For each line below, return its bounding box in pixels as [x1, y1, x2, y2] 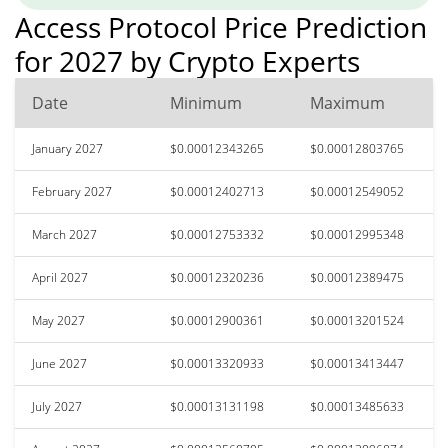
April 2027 [32, 268, 88, 286]
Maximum [310, 91, 385, 114]
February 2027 [32, 182, 112, 200]
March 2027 [32, 225, 97, 243]
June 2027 [32, 354, 87, 372]
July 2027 [32, 397, 82, 415]
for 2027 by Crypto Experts [15, 41, 360, 80]
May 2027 [32, 311, 85, 329]
